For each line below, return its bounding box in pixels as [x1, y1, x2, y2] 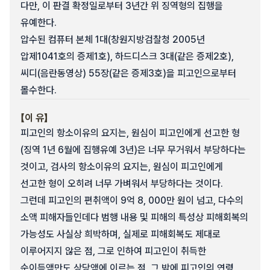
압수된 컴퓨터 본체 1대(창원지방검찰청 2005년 [20, 34, 205, 45]
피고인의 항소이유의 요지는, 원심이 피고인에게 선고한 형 [20, 127, 240, 139]
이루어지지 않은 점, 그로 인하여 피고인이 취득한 [20, 245, 206, 257]
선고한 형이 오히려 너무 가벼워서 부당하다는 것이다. [20, 178, 223, 189]
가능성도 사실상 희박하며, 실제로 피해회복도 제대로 [20, 228, 221, 240]
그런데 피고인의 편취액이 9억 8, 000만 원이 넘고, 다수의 [20, 195, 243, 206]
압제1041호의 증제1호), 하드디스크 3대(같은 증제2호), [20, 51, 234, 62]
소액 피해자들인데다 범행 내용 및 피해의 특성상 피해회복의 [20, 212, 248, 223]
